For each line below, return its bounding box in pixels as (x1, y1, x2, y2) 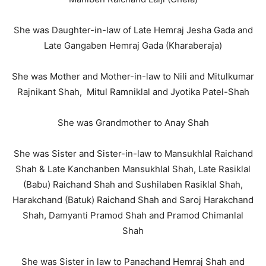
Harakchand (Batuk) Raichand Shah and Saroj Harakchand (12, 194, 254, 205)
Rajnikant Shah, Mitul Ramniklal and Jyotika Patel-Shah (17, 86, 249, 97)
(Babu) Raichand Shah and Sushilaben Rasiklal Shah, (23, 179, 243, 190)
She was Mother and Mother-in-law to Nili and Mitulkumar (12, 71, 254, 82)
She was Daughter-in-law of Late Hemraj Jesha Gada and (13, 24, 253, 36)
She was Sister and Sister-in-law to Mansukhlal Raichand (13, 148, 253, 159)
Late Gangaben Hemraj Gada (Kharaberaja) (44, 40, 222, 51)
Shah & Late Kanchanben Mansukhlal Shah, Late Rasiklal (15, 163, 251, 175)
